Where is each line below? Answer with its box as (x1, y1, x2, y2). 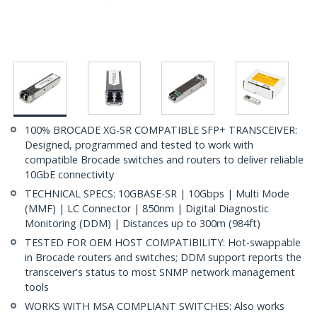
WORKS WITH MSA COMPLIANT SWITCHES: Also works (25, 299, 284, 313)
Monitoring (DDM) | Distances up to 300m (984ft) (25, 217, 260, 231)
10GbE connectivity (25, 168, 114, 182)
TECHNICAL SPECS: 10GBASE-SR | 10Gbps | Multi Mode (25, 187, 289, 201)
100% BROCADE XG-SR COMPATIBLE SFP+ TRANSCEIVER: (25, 123, 297, 137)
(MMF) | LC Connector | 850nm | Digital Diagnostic (25, 202, 269, 216)
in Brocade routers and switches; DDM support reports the (25, 250, 301, 265)
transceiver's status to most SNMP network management (25, 265, 295, 279)
